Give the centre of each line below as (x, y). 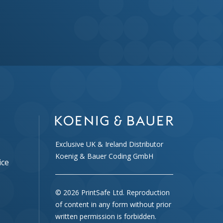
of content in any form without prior (113, 204)
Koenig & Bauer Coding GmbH (104, 156)
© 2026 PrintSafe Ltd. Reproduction (112, 192)
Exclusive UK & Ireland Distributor (109, 144)
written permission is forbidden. (106, 216)
